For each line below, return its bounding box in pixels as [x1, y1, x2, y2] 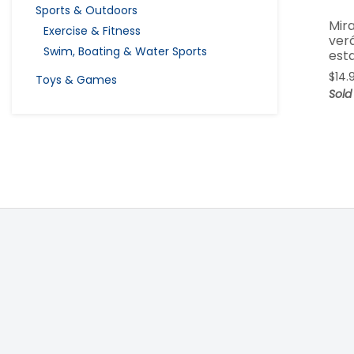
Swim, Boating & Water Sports [43, 43, 207, 59]
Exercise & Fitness [43, 22, 141, 39]
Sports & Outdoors [36, 2, 137, 18]
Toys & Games [36, 71, 117, 88]
